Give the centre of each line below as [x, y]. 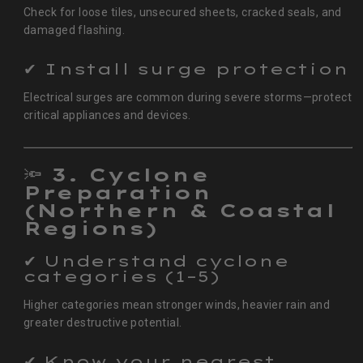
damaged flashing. [75, 30]
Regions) [90, 228]
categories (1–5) [122, 276]
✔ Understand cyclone [156, 261]
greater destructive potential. [103, 322]
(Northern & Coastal [180, 211]
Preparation [118, 193]
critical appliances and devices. [107, 115]
